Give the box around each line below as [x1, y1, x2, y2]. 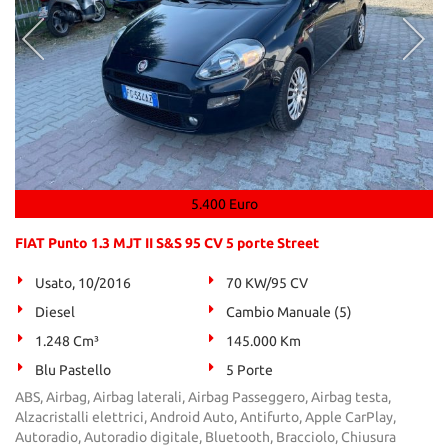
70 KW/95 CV [226, 275, 309, 291]
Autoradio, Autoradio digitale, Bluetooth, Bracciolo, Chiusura [15, 429, 396, 445]
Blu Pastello [35, 362, 111, 378]
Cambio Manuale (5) [226, 304, 353, 320]
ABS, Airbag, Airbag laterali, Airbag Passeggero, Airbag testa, [15, 389, 391, 405]
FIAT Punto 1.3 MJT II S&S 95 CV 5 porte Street [15, 235, 319, 251]
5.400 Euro [190, 196, 258, 212]
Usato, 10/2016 [35, 275, 131, 291]
